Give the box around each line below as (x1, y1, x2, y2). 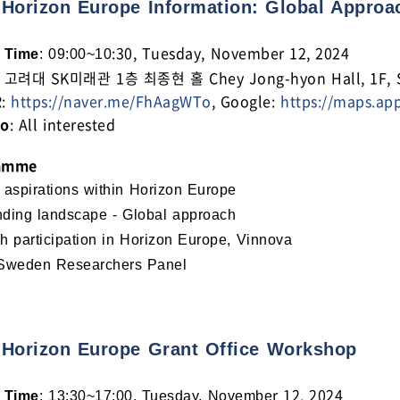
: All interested (9, 113, 116, 135)
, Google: (211, 90, 281, 112)
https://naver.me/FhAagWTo (11, 90, 212, 112)
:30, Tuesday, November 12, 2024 (112, 42, 350, 63)
